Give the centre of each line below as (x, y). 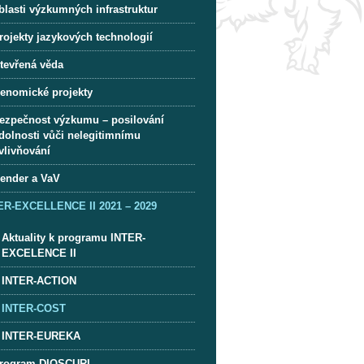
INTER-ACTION (39, 280)
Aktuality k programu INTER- (74, 237)
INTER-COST (34, 308)
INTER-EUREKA (41, 336)
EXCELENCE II (39, 253)
